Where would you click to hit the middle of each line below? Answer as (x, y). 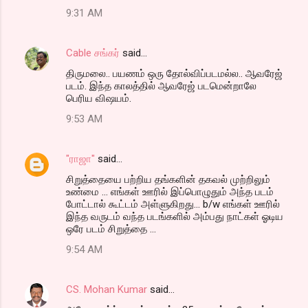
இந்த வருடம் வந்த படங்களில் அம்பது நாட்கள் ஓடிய (175, 216)
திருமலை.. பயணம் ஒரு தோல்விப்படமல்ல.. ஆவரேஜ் (174, 73)
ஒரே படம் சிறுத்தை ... (111, 229)
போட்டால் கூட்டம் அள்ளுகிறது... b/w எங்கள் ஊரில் (173, 204)
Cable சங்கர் (93, 53)
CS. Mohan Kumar (107, 289)
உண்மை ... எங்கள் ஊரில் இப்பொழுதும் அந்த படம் (170, 191)
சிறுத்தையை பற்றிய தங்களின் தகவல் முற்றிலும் (168, 179)
